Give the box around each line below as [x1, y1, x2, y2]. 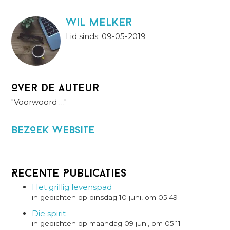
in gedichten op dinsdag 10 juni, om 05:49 [32, 193, 178, 201]
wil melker [66, 17, 132, 28]
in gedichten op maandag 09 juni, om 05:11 [32, 219, 181, 227]
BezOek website [11, 125, 95, 136]
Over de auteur [11, 83, 100, 94]
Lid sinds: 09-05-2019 [66, 31, 146, 41]
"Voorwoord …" [11, 97, 67, 107]
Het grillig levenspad [32, 182, 112, 192]
